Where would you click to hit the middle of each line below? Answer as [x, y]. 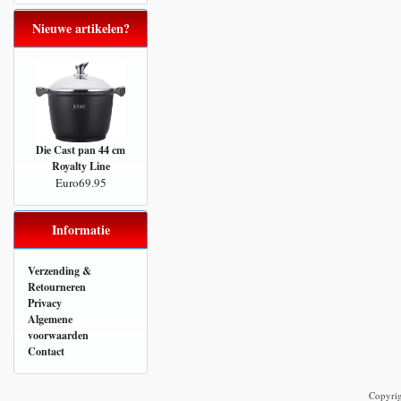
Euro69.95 [81, 183]
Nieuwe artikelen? [81, 28]
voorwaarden [58, 335]
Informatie [81, 230]
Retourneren [57, 287]
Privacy [45, 303]
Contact [46, 351]
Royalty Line [81, 166]
